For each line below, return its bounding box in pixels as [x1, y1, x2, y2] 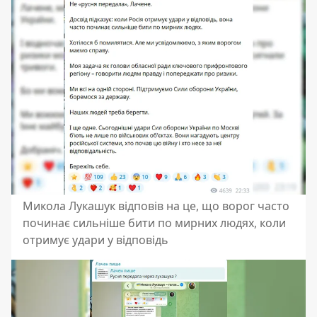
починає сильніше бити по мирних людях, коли [23, 215, 286, 231]
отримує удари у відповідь [23, 232, 168, 248]
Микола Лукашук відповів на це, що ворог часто [23, 198, 289, 214]
